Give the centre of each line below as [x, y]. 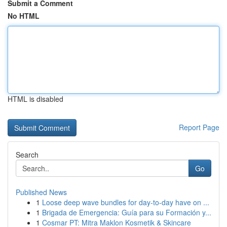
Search [27, 155]
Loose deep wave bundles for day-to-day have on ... [126, 202]
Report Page [199, 127]
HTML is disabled [35, 99]
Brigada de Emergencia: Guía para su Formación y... [127, 212]
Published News [41, 192]
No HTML [24, 16]
